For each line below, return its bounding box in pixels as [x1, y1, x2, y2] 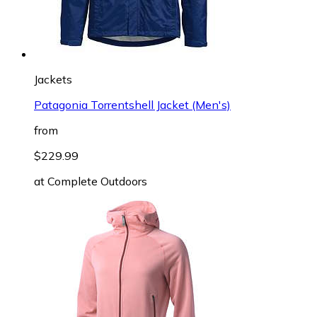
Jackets [34, 71, 72, 86]
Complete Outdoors [47, 173, 147, 188]
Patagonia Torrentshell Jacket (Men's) [34, 97, 231, 112]
